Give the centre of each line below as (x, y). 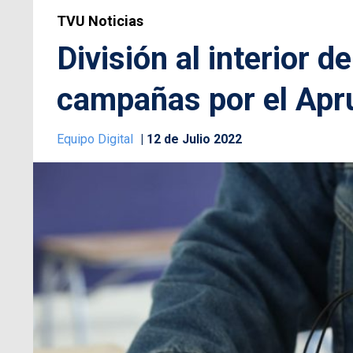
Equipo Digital (97, 139)
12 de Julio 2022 (194, 139)
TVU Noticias (100, 20)
